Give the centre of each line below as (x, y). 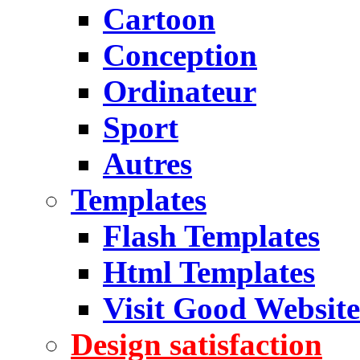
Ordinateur (180, 91)
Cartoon (159, 19)
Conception (180, 55)
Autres (147, 164)
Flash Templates (211, 236)
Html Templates (209, 272)
